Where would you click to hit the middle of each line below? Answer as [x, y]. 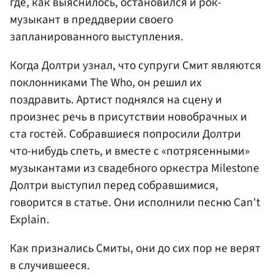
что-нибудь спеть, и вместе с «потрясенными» [130, 151]
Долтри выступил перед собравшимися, [114, 186]
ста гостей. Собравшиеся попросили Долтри [125, 134]
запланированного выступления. [97, 36]
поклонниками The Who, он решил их [106, 83]
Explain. [30, 220]
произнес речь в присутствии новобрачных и [128, 117]
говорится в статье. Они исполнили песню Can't [135, 203]
